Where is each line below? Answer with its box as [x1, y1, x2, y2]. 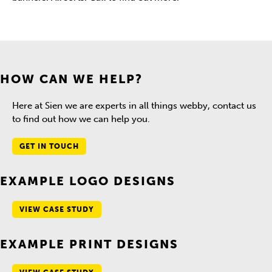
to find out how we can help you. [12, 114, 150, 124]
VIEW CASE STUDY [19, 205, 94, 214]
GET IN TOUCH [19, 142, 79, 151]
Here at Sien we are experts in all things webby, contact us [12, 100, 256, 111]
